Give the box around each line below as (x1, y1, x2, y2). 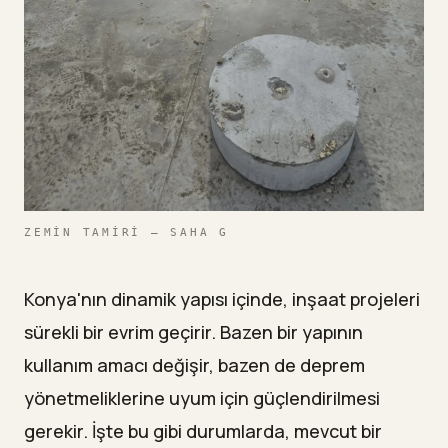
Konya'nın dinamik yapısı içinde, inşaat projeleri (24, 287, 420, 312)
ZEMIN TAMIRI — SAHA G (24, 226, 229, 240)
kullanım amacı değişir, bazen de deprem (24, 353, 365, 378)
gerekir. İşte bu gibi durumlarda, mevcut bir (24, 419, 382, 444)
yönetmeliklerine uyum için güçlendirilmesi (24, 386, 380, 411)
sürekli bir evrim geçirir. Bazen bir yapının (24, 320, 363, 345)
